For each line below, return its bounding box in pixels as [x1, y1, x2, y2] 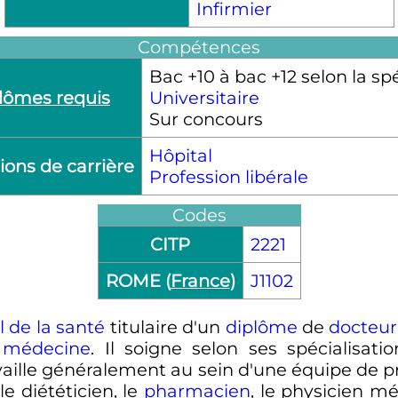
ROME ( [105, 269, 171, 291]
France [170, 269, 230, 291]
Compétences [138, 36, 260, 58]
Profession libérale [148, 165, 308, 187]
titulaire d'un [105, 316, 226, 338]
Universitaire [148, 86, 259, 108]
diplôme [225, 316, 298, 338]
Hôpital [148, 144, 212, 166]
